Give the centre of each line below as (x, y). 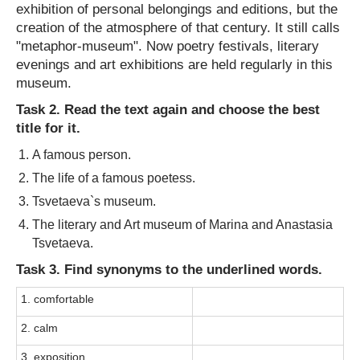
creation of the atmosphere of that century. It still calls (178, 27)
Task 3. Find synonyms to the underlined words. (169, 269)
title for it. (48, 128)
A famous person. (82, 154)
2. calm (39, 327)
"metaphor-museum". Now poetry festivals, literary (168, 46)
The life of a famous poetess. (114, 178)
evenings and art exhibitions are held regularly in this (174, 64)
